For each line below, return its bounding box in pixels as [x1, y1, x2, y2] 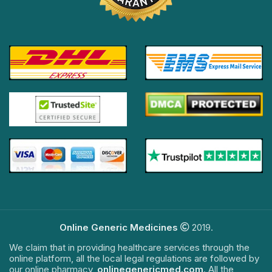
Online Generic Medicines [59, 222, 178, 234]
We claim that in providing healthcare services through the [9, 242, 250, 254]
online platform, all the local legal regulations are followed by [9, 253, 259, 265]
